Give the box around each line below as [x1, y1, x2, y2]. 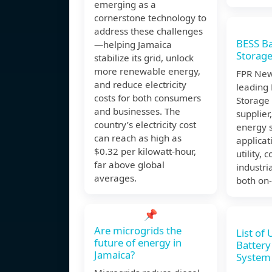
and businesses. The [94, 105, 180, 118]
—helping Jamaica [94, 38, 172, 51]
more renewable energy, [94, 65, 200, 78]
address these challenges [94, 25, 203, 38]
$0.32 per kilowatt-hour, [94, 145, 196, 158]
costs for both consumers [94, 92, 201, 104]
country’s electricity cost [94, 118, 196, 131]
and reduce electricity [94, 78, 186, 91]
